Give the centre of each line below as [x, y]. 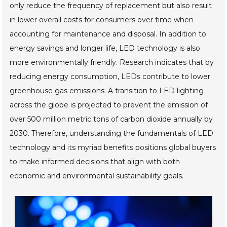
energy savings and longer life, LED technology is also [105, 48]
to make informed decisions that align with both [95, 162]
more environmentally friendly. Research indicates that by [112, 63]
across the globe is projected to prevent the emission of [109, 105]
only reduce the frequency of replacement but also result [111, 6]
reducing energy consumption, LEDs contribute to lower [110, 77]
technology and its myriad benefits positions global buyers [113, 148]
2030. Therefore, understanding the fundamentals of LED [112, 134]
